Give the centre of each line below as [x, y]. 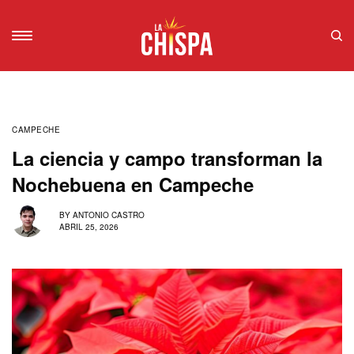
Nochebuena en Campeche [133, 184]
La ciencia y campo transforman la [167, 158]
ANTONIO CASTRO [109, 215]
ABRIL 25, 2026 [89, 227]
